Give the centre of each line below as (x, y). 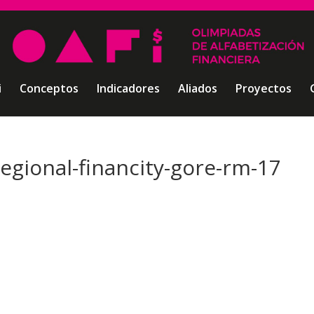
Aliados (197, 88)
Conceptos (49, 88)
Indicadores (128, 88)
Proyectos (263, 88)
